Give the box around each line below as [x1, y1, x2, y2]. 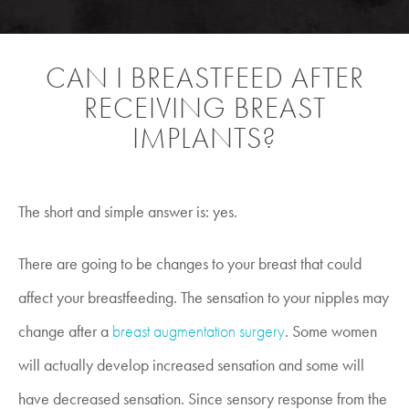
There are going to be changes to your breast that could [18, 253, 362, 274]
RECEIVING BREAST [83, 89, 326, 127]
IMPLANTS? [132, 120, 277, 157]
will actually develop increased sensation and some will [18, 354, 364, 375]
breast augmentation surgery [112, 320, 285, 341]
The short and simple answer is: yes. [18, 201, 237, 222]
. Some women [285, 320, 377, 341]
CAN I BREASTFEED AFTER [45, 59, 364, 97]
